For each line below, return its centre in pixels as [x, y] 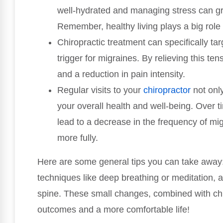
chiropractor [167, 90]
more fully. [78, 138]
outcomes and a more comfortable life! [113, 209]
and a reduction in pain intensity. [121, 74]
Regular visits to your [100, 90]
